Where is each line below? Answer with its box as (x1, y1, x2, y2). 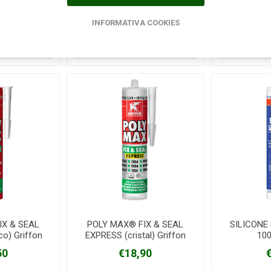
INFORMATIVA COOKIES (91, 18, 180, 27)
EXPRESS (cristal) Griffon (85, 229, 186, 241)
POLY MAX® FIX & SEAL (87, 218, 184, 230)
